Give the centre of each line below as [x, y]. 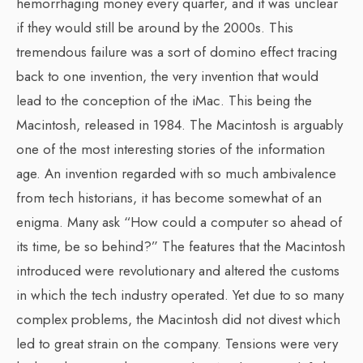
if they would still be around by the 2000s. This [155, 28]
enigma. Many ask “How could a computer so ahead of [179, 222]
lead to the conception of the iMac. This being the [164, 100]
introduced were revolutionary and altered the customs [178, 271]
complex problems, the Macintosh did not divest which [178, 319]
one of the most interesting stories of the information [171, 149]
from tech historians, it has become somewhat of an [169, 198]
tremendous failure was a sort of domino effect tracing [177, 52]
